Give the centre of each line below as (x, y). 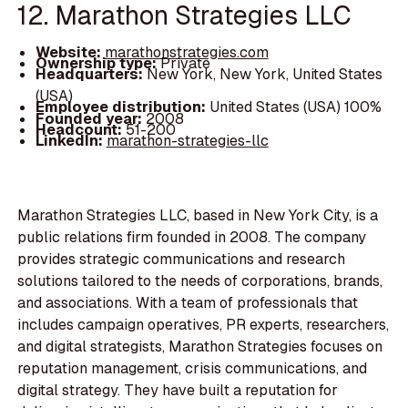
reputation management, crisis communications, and (193, 369)
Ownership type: (97, 64)
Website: (70, 53)
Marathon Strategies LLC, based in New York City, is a (198, 216)
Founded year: (90, 118)
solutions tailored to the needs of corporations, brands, (200, 281)
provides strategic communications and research (182, 260)
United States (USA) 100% (295, 107)
